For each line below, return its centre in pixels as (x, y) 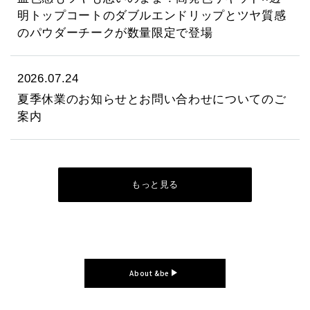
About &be (151, 273)
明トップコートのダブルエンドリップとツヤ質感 (152, 15)
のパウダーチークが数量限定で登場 (115, 33)
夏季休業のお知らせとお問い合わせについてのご (152, 99)
